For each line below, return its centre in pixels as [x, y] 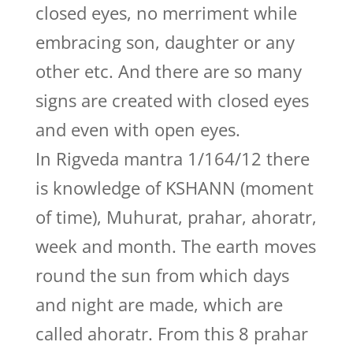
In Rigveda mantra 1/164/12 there [172, 158]
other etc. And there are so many [168, 71]
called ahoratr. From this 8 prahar [171, 333]
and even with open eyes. [137, 129]
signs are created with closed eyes [172, 100]
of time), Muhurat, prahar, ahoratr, [176, 217]
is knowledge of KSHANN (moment [174, 188]
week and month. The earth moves [175, 246]
